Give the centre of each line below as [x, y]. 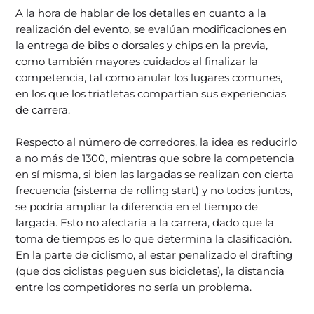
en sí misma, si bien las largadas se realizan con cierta [155, 174]
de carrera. [43, 109]
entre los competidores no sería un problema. [134, 287]
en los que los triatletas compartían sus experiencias [151, 93]
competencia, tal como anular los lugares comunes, [149, 77]
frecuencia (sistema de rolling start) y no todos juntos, [154, 190]
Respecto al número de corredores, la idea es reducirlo [157, 142]
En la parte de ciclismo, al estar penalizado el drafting [154, 254]
